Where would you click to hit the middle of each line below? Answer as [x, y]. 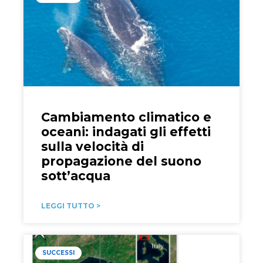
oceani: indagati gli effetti [126, 132]
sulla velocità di [92, 147]
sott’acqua [75, 176]
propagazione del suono [121, 161]
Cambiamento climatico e [126, 117]
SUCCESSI [58, 253]
